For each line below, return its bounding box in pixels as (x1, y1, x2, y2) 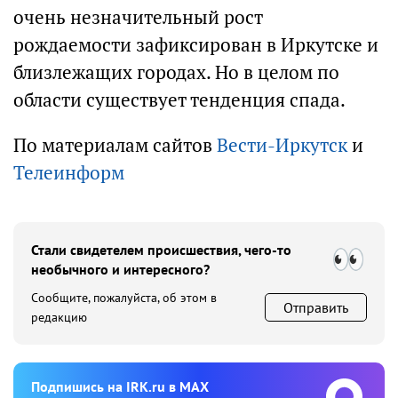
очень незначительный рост (13, 5, 263, 29)
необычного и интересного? (31, 260, 210, 278)
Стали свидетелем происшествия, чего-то (31, 241, 291, 259)
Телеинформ (13, 161, 124, 185)
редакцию (31, 309, 87, 325)
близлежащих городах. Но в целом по (13, 60, 339, 84)
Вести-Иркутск (217, 133, 347, 157)
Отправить (283, 298, 348, 316)
